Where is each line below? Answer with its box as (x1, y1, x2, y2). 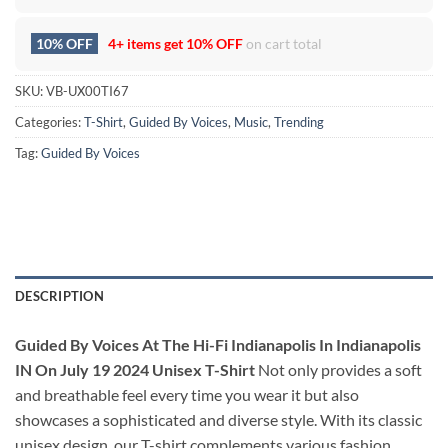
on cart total (243, 35, 322, 53)
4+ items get (105, 35, 186, 53)
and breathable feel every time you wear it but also (15, 385, 359, 405)
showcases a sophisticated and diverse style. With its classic (15, 410, 422, 430)
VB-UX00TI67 (46, 83, 129, 100)
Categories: (15, 114, 84, 131)
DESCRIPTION (15, 288, 104, 305)
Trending (274, 114, 324, 131)
